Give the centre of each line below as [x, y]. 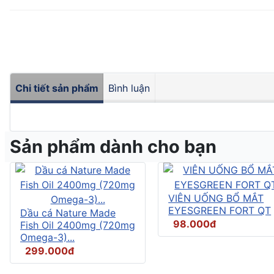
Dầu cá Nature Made [68, 213]
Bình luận [129, 88]
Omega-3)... [47, 237]
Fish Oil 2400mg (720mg [78, 225]
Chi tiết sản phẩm [57, 88]
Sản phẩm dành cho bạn [113, 146]
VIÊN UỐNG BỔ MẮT [216, 198]
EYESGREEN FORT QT [220, 210]
